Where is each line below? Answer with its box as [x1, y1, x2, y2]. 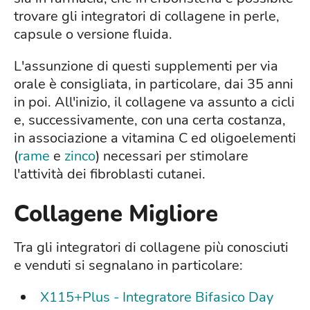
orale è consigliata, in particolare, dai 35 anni [14, 75, 293, 94]
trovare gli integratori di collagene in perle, [14, 7, 280, 26]
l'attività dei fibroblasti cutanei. [14, 165, 206, 184]
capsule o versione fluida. [14, 25, 172, 44]
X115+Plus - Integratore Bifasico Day [40, 288, 273, 307]
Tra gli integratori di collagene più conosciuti [14, 238, 289, 257]
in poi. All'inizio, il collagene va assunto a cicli [14, 93, 295, 112]
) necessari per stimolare [95, 147, 248, 166]
